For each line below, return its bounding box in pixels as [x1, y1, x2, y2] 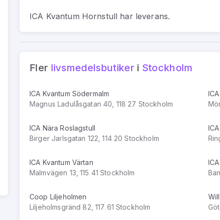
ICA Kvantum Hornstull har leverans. [29, 11, 170, 21]
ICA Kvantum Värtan [29, 158, 93, 166]
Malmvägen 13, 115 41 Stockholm [29, 168, 135, 177]
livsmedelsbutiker [51, 61, 135, 74]
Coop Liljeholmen [29, 192, 87, 201]
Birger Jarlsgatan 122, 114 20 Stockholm [29, 134, 159, 142]
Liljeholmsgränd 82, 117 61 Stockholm [29, 202, 151, 211]
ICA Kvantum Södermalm [29, 89, 110, 98]
